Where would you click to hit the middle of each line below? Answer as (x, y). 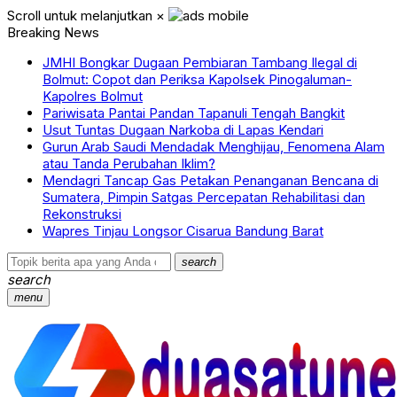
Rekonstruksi (82, 214)
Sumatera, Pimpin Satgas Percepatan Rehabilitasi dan (204, 197)
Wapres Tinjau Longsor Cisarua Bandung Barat (183, 231)
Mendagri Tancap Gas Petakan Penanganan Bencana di (210, 180)
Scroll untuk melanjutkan (80, 16)
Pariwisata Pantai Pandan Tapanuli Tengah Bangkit (194, 113)
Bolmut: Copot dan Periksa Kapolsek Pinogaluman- (197, 79)
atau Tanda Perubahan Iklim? (129, 163)
